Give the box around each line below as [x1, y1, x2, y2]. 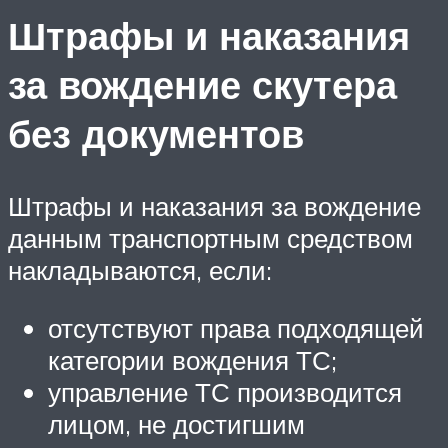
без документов [8, 109, 304, 159]
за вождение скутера [8, 60, 397, 110]
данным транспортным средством [8, 221, 413, 254]
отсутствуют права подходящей [48, 311, 424, 344]
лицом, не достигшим [48, 407, 305, 440]
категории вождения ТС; [48, 343, 337, 376]
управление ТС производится [48, 375, 402, 408]
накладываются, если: [8, 253, 272, 286]
